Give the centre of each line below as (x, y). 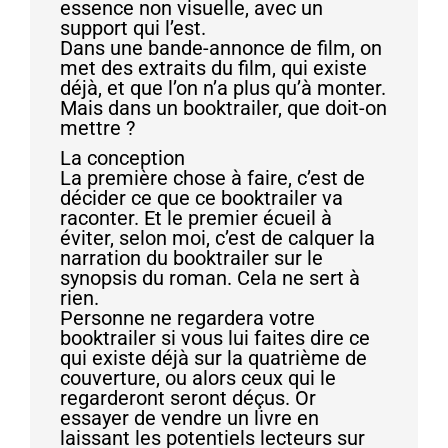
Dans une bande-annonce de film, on (221, 47)
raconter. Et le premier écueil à (196, 217)
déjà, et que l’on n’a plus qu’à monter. (223, 87)
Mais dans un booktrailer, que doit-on (223, 107)
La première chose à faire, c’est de (212, 177)
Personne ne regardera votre (187, 317)
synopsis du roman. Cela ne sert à (210, 277)
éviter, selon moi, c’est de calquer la (217, 237)
